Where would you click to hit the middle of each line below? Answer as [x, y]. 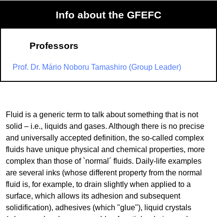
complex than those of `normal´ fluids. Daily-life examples [104, 161]
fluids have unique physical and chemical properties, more [105, 149]
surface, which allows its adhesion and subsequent [93, 196]
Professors [54, 46]
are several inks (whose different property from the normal [104, 173]
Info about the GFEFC [108, 15]
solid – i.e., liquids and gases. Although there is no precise [105, 126]
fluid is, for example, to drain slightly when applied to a [98, 184]
